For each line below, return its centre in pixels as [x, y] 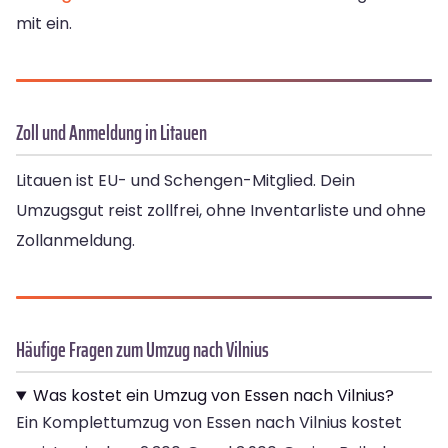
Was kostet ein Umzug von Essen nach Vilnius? [213, 396]
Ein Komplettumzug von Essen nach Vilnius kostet [209, 423]
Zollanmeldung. [75, 241]
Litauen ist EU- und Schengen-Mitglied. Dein [185, 181]
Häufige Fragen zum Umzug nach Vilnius [142, 350]
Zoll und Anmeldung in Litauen [111, 133]
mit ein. [44, 24]
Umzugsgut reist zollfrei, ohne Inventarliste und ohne [221, 211]
